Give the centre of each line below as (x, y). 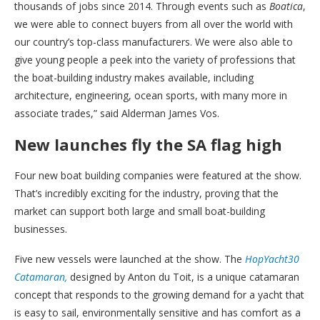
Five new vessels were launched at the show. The (128, 259)
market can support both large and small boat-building (140, 211)
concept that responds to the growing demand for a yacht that (159, 294)
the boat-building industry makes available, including (134, 77)
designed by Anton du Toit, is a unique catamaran (185, 276)
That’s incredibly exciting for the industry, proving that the (146, 193)
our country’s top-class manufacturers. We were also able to (154, 41)
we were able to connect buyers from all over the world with (154, 24)
